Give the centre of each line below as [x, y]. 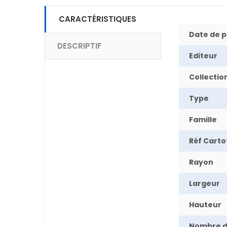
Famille [203, 120]
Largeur [204, 183]
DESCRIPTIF [79, 46]
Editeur [203, 56]
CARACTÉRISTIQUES [98, 19]
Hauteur [205, 205]
